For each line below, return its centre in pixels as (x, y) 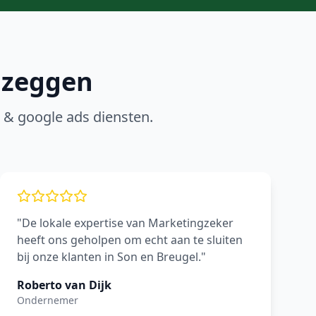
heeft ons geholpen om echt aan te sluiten (130, 240)
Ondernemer (48, 300)
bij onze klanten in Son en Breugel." (111, 257)
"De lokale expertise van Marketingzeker (125, 223)
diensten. (121, 117)
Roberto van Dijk (64, 285)
